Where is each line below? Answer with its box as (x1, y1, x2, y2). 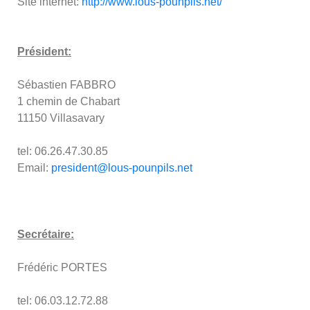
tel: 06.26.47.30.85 (17, 145, 108, 158)
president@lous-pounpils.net (51, 162, 192, 174)
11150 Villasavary (17, 112, 104, 125)
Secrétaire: (17, 228, 74, 241)
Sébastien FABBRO (17, 79, 116, 91)
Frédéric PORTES (17, 262, 107, 274)
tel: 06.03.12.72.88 (17, 295, 108, 307)
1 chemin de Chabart (17, 95, 120, 108)
